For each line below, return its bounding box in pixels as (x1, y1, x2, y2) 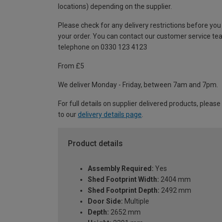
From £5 (58, 62, 84, 70)
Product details (68, 139, 123, 149)
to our (58, 111, 78, 119)
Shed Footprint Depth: (88, 186, 160, 194)
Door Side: (88, 197, 123, 205)
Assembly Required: (88, 164, 154, 172)
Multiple (123, 197, 149, 205)
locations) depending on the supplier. (58, 2, 172, 11)
